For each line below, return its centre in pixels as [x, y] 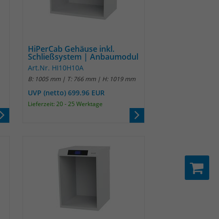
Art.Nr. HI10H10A [56, 68]
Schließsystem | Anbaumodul [83, 57]
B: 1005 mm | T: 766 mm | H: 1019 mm [82, 79]
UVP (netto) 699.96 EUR [66, 93]
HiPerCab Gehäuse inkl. [71, 49]
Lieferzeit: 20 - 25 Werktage [65, 104]
